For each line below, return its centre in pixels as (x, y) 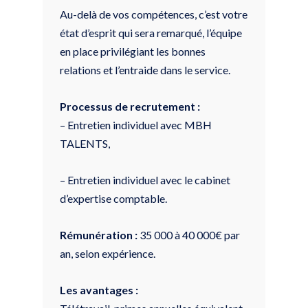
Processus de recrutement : (130, 106)
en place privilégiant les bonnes (133, 51)
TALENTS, (85, 143)
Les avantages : (99, 289)
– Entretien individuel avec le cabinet (145, 179)
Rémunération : (99, 234)
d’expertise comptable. (113, 198)
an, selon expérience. (108, 253)
